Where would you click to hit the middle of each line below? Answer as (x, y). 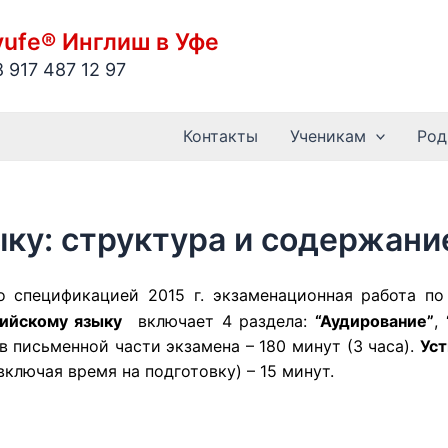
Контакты (220, 136)
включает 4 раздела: (219, 321)
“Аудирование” (375, 321)
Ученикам (327, 136)
